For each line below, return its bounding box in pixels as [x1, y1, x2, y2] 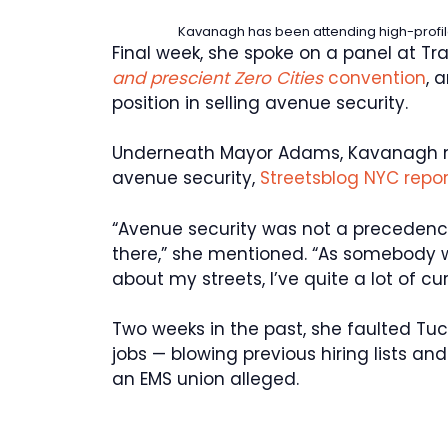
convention [328, 65, 426, 90]
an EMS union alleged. [112, 367, 299, 392]
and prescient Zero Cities [112, 65, 328, 90]
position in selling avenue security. [112, 90, 408, 115]
